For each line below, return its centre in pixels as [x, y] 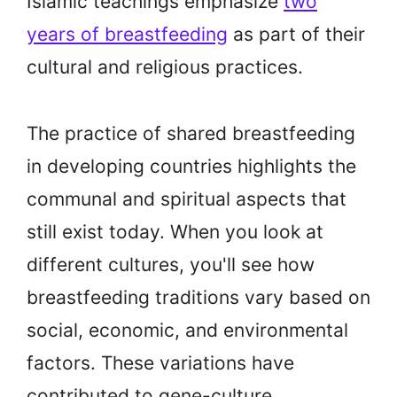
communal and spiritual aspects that [187, 199]
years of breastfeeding [127, 35]
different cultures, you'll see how [171, 265]
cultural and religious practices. [165, 67]
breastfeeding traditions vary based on [198, 298]
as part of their [296, 35]
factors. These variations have [160, 363]
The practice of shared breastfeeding [191, 134]
